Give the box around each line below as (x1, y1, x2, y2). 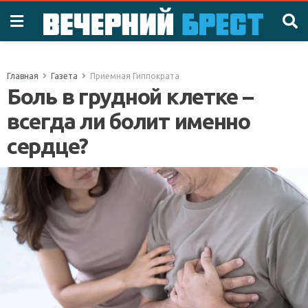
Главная (7, 71, 38, 80)
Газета (51, 71, 78, 80)
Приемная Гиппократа (90, 71, 179, 80)
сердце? (7, 133, 89, 158)
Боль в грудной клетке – (7, 84, 253, 109)
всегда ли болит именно (7, 109, 250, 133)
